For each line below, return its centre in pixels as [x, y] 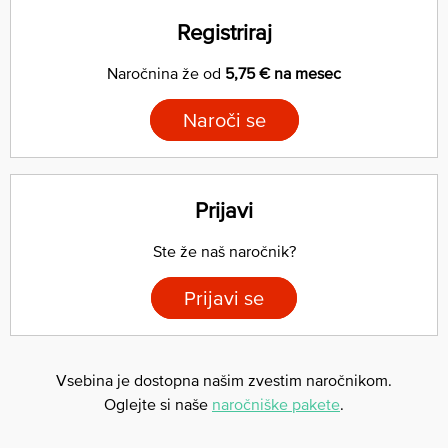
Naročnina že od [166, 72]
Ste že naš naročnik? [224, 250]
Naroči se [224, 119]
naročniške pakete [276, 403]
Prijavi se [224, 297]
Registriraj [224, 32]
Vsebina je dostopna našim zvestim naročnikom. [224, 379]
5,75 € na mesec [283, 72]
